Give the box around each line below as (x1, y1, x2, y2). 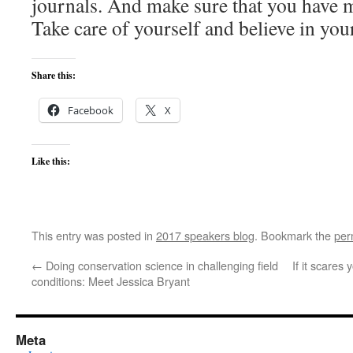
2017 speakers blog (156, 227, 255, 243)
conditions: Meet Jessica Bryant (32, 273, 190, 289)
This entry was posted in (32, 227, 156, 243)
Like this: (32, 154, 70, 168)
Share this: (32, 69, 76, 82)
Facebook (68, 103, 113, 117)
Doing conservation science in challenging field (43, 257, 278, 273)
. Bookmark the (255, 227, 334, 243)
